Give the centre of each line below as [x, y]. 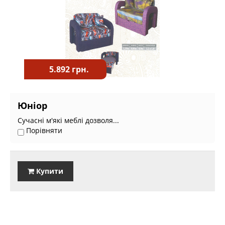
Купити [49, 171]
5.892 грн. [69, 69]
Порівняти [43, 130]
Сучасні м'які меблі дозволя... [68, 120]
